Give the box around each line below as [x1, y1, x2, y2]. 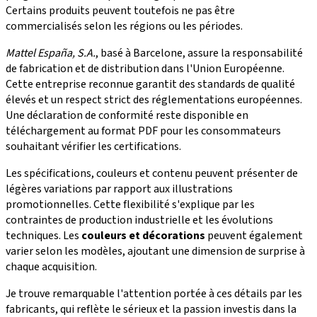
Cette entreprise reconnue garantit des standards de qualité [6, 76, 295, 93]
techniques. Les [6, 228, 81, 244]
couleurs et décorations [81, 228, 205, 244]
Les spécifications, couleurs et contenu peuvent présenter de [6, 166, 298, 182]
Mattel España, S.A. [6, 45, 96, 62]
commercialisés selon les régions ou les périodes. [6, 18, 243, 35]
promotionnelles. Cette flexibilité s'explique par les [6, 197, 255, 213]
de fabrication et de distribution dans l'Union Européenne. [6, 61, 284, 77]
